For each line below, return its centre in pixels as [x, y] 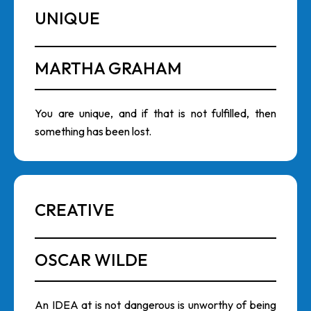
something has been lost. [93, 131]
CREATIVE [75, 210]
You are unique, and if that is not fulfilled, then [155, 113]
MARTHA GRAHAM [108, 68]
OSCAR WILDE [91, 260]
